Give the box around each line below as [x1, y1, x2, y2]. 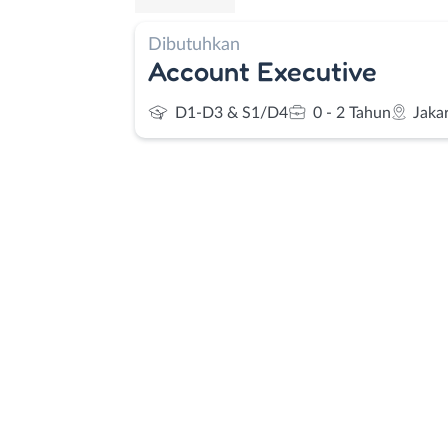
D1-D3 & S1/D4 [175, 105, 288, 121]
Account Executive [148, 54, 377, 87]
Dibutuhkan [148, 34, 240, 54]
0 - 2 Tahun [313, 105, 391, 121]
